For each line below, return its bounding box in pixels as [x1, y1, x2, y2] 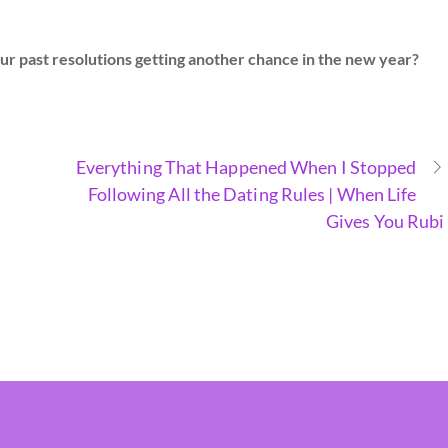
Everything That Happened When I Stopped [75, 155, 417, 178]
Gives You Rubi [326, 209, 445, 232]
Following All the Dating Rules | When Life [87, 182, 417, 205]
